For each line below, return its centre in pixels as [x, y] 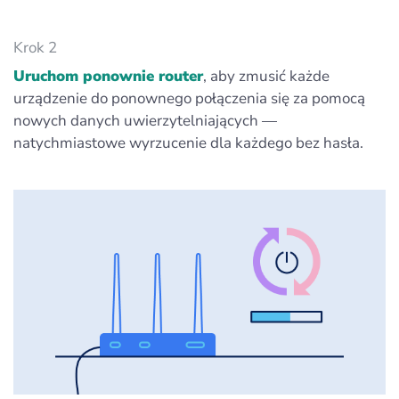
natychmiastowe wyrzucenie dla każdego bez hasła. [188, 143]
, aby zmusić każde [266, 77]
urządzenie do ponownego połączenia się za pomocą [189, 99]
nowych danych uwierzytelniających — [145, 121]
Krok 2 [35, 48]
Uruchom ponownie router [108, 77]
